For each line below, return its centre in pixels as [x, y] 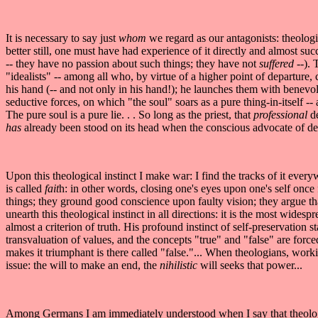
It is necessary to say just [62, 38]
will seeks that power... [251, 265]
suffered [278, 63]
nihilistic [180, 265]
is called [25, 188]
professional [282, 114]
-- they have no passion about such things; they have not [132, 63]
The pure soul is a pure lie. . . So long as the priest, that [130, 114]
